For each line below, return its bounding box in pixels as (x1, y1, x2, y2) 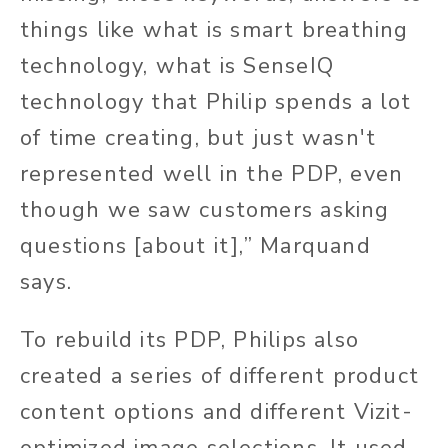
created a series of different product (20, 361, 420, 392)
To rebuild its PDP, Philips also (20, 325, 360, 356)
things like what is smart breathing (20, 15, 409, 46)
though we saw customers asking (20, 195, 390, 226)
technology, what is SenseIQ (20, 51, 334, 82)
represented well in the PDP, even (20, 159, 404, 190)
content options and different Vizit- (20, 397, 413, 428)
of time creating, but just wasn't (20, 123, 377, 154)
